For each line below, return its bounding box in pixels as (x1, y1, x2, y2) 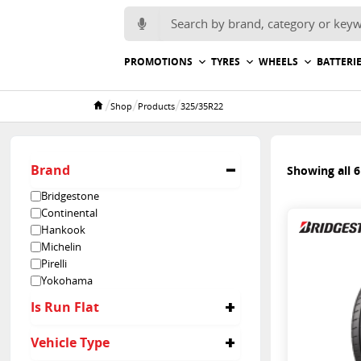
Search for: (123, 5, 174, 19)
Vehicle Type (31, 333, 110, 351)
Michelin (41, 239, 81, 254)
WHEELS (259, 55, 298, 68)
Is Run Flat (31, 297, 99, 316)
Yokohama (41, 273, 93, 288)
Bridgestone (41, 189, 99, 203)
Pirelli (41, 256, 67, 271)
